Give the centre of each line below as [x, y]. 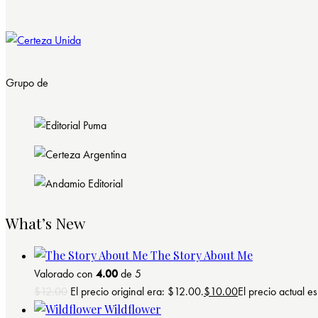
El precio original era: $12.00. [137, 291]
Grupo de [27, 83]
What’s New [45, 223]
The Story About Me [202, 255]
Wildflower [133, 309]
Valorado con [65, 273]
